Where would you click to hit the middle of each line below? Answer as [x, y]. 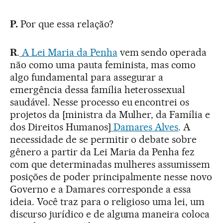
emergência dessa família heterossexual [98, 89]
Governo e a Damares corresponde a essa [101, 189]
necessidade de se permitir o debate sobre [104, 139]
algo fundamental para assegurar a [87, 77]
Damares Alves [145, 127]
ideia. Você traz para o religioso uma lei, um [108, 201]
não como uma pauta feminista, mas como [103, 64]
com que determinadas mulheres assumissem [110, 164]
